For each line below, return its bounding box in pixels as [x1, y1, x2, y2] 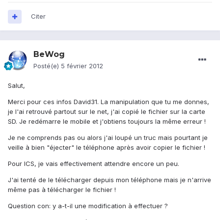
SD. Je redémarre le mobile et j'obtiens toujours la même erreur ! [8, 117, 206, 126]
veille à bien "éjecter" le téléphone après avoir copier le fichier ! [8, 143, 205, 152]
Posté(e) [33, 62, 61, 70]
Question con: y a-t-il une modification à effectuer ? [8, 202, 168, 210]
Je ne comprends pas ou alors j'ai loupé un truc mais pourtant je [8, 134, 208, 142]
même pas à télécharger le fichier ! [8, 186, 116, 194]
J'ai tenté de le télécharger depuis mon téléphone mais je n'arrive [8, 176, 211, 184]
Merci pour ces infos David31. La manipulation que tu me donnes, [8, 98, 209, 106]
